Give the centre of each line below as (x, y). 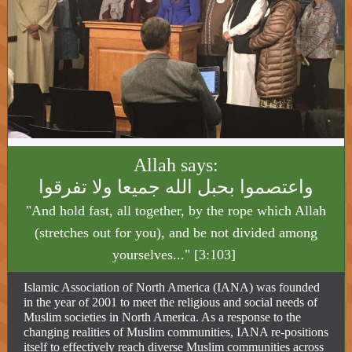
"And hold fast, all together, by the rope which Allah (176, 211)
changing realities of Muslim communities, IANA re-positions (176, 332)
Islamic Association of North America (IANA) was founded (172, 287)
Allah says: (176, 165)
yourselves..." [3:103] (176, 255)
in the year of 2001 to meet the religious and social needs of (170, 302)
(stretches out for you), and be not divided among (176, 233)
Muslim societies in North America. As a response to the (162, 317)
